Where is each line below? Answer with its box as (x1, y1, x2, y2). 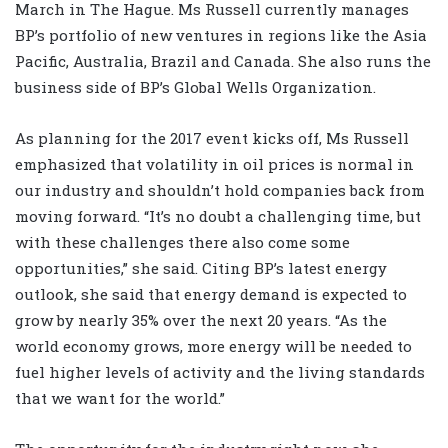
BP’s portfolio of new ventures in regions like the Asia (15, 25, 427, 46)
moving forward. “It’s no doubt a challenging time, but (15, 206, 421, 227)
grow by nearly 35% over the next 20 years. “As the (15, 310, 387, 331)
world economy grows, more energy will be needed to (15, 336, 412, 357)
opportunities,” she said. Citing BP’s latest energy (15, 258, 387, 279)
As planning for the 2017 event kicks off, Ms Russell (15, 128, 409, 149)
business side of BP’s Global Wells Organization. (15, 77, 376, 98)
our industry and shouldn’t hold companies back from (15, 180, 425, 201)
